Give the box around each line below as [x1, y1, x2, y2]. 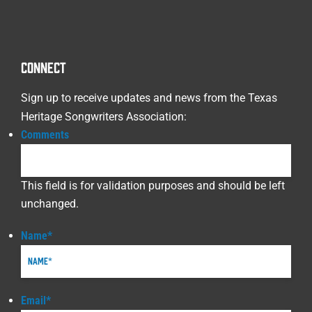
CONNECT [21, 58, 66, 75]
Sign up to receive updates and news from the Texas [21, 91, 277, 104]
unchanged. [21, 197, 79, 210]
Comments [21, 128, 69, 141]
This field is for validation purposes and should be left [21, 179, 285, 192]
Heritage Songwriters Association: [21, 110, 187, 123]
